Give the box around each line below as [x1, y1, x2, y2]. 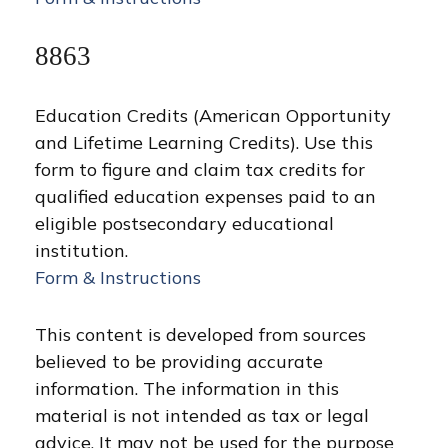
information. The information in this [35, 377, 339, 400]
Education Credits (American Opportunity [35, 104, 391, 127]
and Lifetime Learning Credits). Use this [35, 131, 373, 154]
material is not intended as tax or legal [35, 404, 369, 427]
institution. [35, 239, 128, 262]
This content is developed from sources [35, 323, 366, 346]
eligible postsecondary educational [35, 212, 334, 235]
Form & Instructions [35, 266, 201, 289]
